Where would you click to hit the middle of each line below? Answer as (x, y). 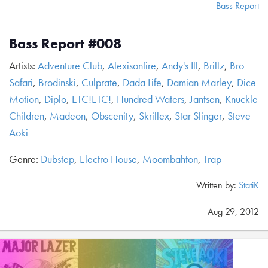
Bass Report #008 (65, 43)
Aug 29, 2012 (233, 211)
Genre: (25, 159)
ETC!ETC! (92, 99)
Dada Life (142, 82)
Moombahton (170, 159)
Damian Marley (199, 82)
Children (27, 116)
